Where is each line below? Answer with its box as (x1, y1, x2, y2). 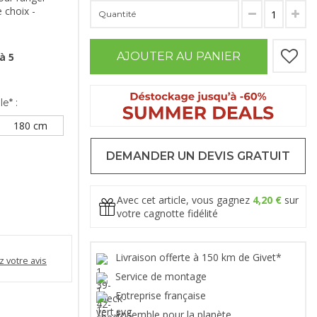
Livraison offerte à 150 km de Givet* (115, 250, 284, 265)
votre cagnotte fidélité (117, 207, 218, 221)
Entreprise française (115, 289, 209, 303)
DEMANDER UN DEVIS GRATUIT (106, 149, 290, 163)
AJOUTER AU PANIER (117, 50, 241, 64)
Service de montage (115, 270, 209, 284)
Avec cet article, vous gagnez (117, 193, 253, 207)
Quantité (98, 8, 136, 20)
